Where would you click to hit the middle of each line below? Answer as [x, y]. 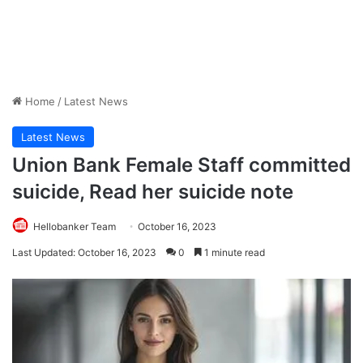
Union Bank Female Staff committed [181, 165]
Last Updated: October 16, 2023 [84, 253]
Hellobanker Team [75, 227]
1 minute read [233, 253]
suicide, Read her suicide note [153, 192]
